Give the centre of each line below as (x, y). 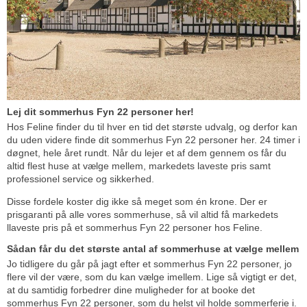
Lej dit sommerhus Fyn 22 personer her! (100, 112)
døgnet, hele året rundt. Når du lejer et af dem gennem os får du (147, 152)
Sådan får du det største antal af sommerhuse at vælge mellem (153, 248)
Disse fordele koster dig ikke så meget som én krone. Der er (137, 201)
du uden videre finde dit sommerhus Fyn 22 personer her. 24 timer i (153, 139)
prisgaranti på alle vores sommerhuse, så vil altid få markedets (143, 214)
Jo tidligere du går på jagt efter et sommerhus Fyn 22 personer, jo (149, 263)
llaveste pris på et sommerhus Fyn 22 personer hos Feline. (135, 227)
